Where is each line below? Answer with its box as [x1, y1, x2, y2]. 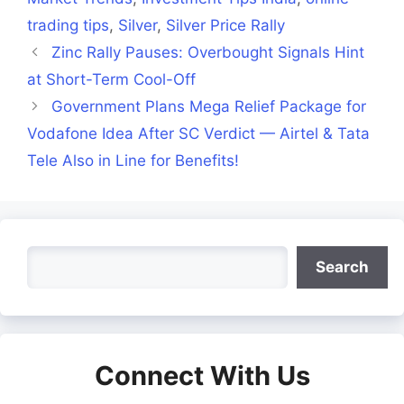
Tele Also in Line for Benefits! [27, 151, 239, 170]
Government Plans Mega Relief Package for [51, 97, 367, 116]
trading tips [27, 16, 109, 35]
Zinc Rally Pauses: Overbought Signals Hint [51, 43, 365, 62]
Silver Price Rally [166, 16, 285, 35]
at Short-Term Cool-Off [27, 70, 196, 89]
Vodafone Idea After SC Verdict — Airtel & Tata [27, 124, 370, 143]
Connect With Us [94, 360, 310, 392]
